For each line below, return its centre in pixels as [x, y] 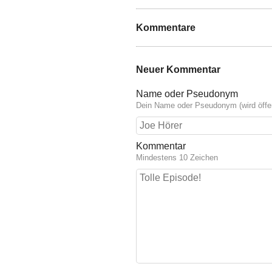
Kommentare [166, 27]
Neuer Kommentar [178, 70]
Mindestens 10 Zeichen [177, 157]
